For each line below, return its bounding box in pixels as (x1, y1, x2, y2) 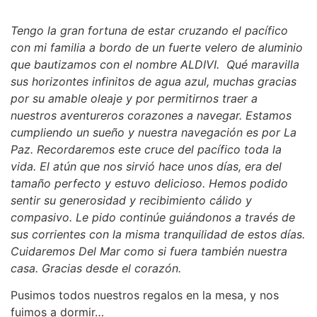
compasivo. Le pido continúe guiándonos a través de (11, 209, 295, 224)
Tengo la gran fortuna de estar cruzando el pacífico (11, 23, 288, 38)
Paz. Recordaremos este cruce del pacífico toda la (11, 142, 282, 156)
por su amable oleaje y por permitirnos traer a (11, 91, 258, 105)
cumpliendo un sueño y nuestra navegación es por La (11, 125, 296, 139)
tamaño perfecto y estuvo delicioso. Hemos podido (11, 175, 288, 190)
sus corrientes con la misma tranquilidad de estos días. (11, 226, 305, 241)
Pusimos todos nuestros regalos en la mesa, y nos (11, 287, 279, 302)
